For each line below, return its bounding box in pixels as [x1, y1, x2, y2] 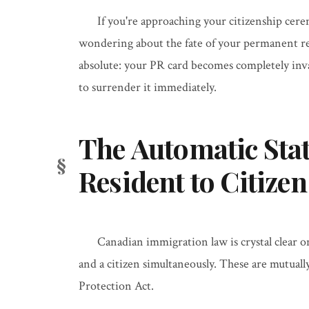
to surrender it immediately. [79, 79, 217, 95]
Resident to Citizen [79, 163, 307, 199]
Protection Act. [79, 278, 154, 294]
